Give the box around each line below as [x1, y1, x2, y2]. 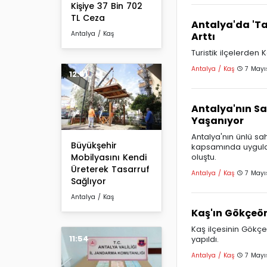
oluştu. [191, 151, 216, 163]
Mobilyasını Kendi [71, 151, 147, 164]
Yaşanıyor [191, 113, 244, 128]
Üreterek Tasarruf [71, 163, 150, 176]
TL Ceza [71, 11, 105, 24]
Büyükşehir [71, 139, 117, 152]
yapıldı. [191, 233, 219, 245]
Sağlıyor [71, 175, 106, 188]
